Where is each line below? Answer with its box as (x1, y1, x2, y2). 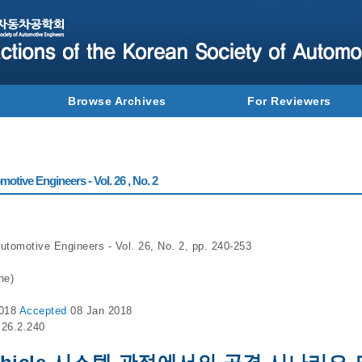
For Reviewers (247, 95, 331, 107)
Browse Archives (68, 95, 166, 107)
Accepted (19, 305, 70, 317)
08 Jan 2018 (70, 305, 133, 317)
